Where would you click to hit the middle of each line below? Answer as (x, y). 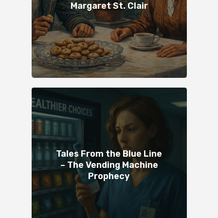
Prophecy (109, 176)
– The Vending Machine (109, 165)
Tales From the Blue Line (109, 154)
